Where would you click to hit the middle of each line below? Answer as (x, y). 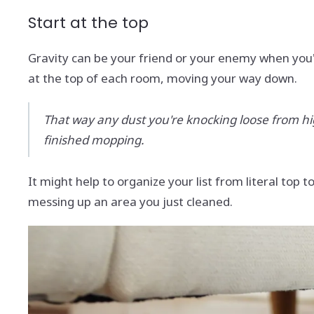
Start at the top (88, 22)
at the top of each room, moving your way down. (164, 78)
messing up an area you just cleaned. (130, 201)
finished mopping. (94, 139)
